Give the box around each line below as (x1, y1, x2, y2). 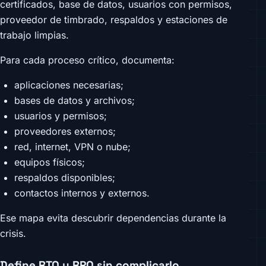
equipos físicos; (14, 156, 85, 169)
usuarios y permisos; (14, 110, 107, 122)
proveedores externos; (14, 125, 116, 138)
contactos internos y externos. (14, 187, 150, 199)
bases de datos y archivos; (14, 94, 135, 107)
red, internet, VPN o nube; (14, 141, 131, 153)
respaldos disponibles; (14, 172, 115, 184)
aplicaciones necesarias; (14, 79, 123, 91)
